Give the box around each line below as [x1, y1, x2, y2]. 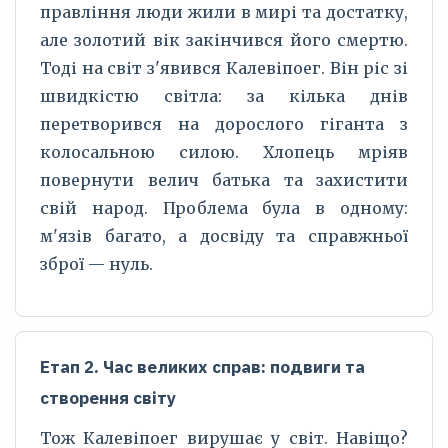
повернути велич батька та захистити [40, 170, 408, 190]
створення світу [40, 387, 176, 409]
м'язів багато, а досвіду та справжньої [40, 226, 408, 246]
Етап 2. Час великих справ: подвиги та [40, 356, 365, 378]
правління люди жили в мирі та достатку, [40, 2, 408, 22]
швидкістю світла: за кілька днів [40, 86, 408, 106]
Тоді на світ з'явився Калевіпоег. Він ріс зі [40, 58, 408, 78]
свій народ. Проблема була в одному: [40, 198, 408, 218]
